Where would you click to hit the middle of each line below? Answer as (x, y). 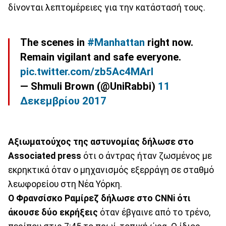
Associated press (45, 156)
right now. (169, 42)
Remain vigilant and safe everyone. (101, 57)
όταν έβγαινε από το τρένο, (154, 212)
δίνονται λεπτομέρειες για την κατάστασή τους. (107, 7)
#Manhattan (116, 42)
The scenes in (54, 42)
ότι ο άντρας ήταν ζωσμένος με (147, 156)
